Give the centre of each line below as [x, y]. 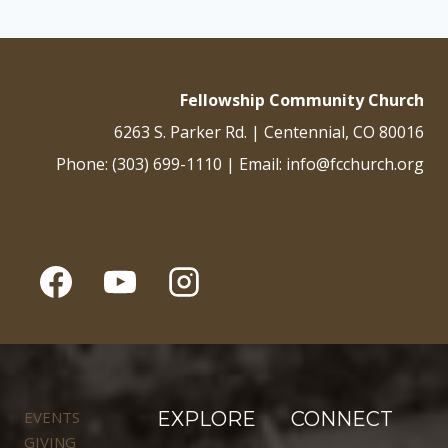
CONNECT [341, 419]
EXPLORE [207, 419]
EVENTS [52, 416]
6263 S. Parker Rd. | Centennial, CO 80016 [269, 132]
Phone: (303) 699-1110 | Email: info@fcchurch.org [240, 164]
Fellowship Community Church [302, 100]
